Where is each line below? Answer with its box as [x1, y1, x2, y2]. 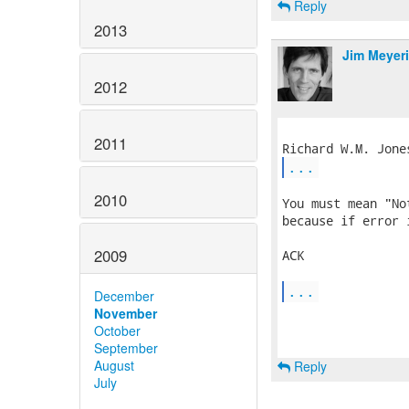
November [94, 304, 157, 323]
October [94, 321, 141, 341]
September [94, 339, 158, 358]
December [94, 287, 154, 306]
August [94, 356, 134, 375]
